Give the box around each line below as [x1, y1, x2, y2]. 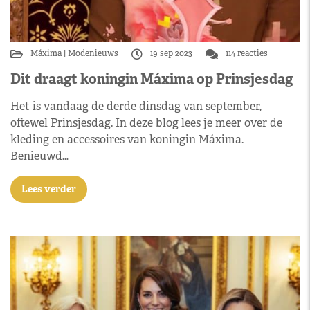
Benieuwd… [10, 148, 69, 163]
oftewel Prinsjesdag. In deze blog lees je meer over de [10, 115, 282, 130]
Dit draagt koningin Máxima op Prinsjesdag [10, 69, 293, 88]
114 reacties [224, 47, 268, 59]
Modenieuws [66, 47, 120, 59]
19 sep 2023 [148, 47, 194, 59]
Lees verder [21, 182, 76, 195]
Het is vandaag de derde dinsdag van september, [10, 98, 262, 113]
